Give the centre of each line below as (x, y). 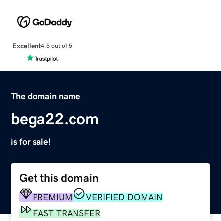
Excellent (26, 46)
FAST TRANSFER (67, 213)
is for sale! (31, 141)
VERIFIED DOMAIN (125, 197)
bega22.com (55, 119)
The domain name (46, 96)
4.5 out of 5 (56, 46)
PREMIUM (53, 197)
